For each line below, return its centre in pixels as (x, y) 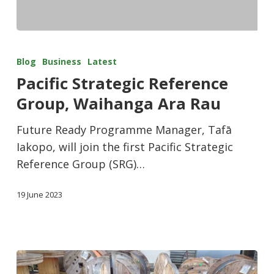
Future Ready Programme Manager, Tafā (124, 130)
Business (61, 62)
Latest (102, 62)
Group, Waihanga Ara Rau (118, 104)
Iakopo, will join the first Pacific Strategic (124, 147)
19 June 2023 (39, 195)
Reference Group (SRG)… (80, 164)
